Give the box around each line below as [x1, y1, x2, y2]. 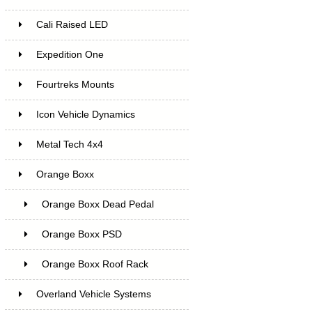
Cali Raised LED [36, 19, 108, 30]
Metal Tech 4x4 [36, 139, 103, 150]
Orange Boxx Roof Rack [41, 258, 148, 270]
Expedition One [36, 49, 104, 60]
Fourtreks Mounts [36, 79, 114, 90]
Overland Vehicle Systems [36, 288, 151, 299]
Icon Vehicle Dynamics [36, 109, 135, 120]
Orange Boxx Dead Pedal [41, 198, 154, 210]
